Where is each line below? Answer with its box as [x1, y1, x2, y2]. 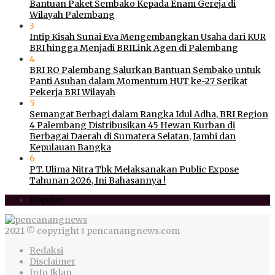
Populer [29, 194, 64, 206]
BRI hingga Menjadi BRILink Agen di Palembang [29, 42, 238, 53]
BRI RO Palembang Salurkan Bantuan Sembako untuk [29, 64, 261, 76]
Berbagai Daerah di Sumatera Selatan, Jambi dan [29, 130, 236, 142]
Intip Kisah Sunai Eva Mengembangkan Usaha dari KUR [29, 31, 266, 42]
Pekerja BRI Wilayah [29, 86, 115, 98]
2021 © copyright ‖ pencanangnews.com [5, 225, 180, 236]
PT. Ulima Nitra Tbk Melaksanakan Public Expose [29, 163, 239, 175]
